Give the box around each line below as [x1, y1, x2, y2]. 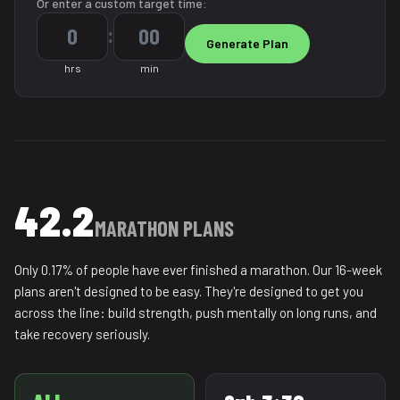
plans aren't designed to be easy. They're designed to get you [14, 283, 363, 299]
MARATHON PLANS [95, 215, 234, 241]
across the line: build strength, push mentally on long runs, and [14, 304, 377, 321]
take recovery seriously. [14, 326, 150, 342]
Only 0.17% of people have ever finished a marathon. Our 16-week [14, 262, 382, 278]
